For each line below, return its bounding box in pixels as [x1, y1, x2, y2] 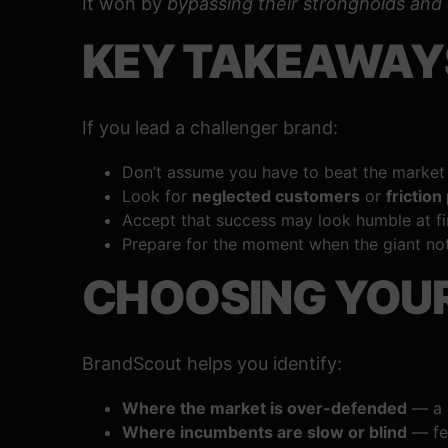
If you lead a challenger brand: [82, 117, 338, 139]
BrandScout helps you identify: [82, 353, 342, 375]
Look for [122, 186, 192, 207]
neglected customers [192, 186, 360, 207]
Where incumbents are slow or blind [122, 422, 407, 443]
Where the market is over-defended [122, 398, 407, 419]
